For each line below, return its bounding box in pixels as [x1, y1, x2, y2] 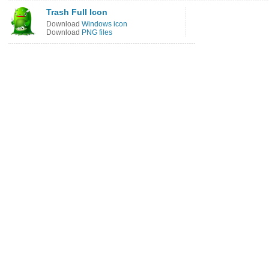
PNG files [82, 28, 112, 37]
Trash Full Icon [46, 7, 107, 17]
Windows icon [82, 20, 127, 28]
